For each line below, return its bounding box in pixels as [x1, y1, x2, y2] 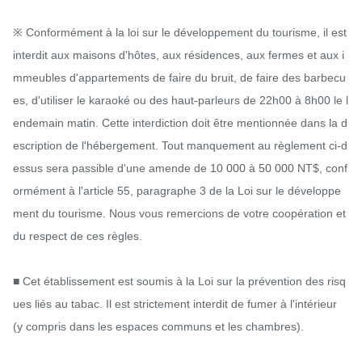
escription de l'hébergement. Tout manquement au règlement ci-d [13, 138, 347, 152]
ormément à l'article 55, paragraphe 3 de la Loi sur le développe [13, 183, 341, 197]
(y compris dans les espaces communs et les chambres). [13, 319, 304, 333]
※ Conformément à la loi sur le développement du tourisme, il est [13, 25, 347, 39]
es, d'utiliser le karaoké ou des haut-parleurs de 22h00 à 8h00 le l [13, 93, 348, 107]
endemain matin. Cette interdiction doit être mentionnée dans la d [13, 116, 347, 129]
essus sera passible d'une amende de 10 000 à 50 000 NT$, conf [13, 161, 347, 175]
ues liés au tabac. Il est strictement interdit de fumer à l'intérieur [13, 297, 337, 310]
